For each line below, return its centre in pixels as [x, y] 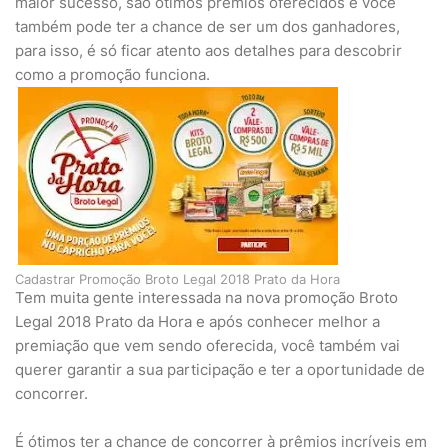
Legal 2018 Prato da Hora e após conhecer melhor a [197, 321]
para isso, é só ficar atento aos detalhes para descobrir [208, 50]
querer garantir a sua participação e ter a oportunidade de [220, 369]
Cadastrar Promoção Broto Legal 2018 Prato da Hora [177, 279]
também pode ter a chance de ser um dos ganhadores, [207, 26]
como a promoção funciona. [112, 74]
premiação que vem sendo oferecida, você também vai [207, 345]
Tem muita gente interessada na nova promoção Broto [206, 297]
